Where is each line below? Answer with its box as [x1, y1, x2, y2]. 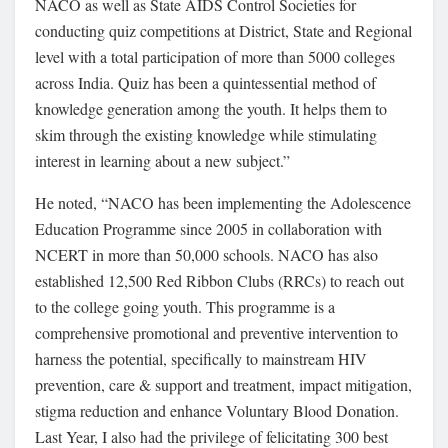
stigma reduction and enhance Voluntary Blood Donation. [35, 399, 399, 421]
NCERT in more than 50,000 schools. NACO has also [35, 243, 378, 265]
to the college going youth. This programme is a [35, 295, 335, 317]
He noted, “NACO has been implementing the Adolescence [35, 191, 411, 213]
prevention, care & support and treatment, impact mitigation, [35, 373, 412, 395]
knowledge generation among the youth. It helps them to [35, 97, 387, 119]
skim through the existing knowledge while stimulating [35, 123, 377, 145]
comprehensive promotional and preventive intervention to [35, 321, 398, 343]
